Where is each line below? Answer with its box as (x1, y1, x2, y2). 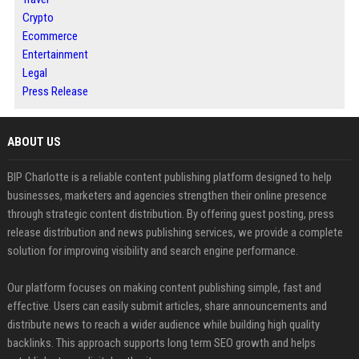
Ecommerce (22, 29, 78, 44)
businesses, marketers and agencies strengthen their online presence (6, 188, 327, 204)
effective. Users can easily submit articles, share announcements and (6, 299, 327, 314)
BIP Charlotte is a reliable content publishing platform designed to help (6, 170, 332, 185)
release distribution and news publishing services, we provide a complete (6, 225, 343, 240)
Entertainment (22, 47, 88, 63)
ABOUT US (6, 135, 61, 150)
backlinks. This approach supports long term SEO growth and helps (6, 336, 316, 351)
